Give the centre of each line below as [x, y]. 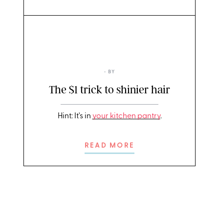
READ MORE [109, 146]
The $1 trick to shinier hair [109, 90]
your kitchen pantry [126, 116]
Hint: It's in [75, 116]
